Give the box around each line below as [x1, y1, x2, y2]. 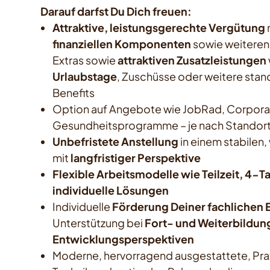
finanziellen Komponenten [52, 37, 192, 51]
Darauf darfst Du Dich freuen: [40, 4, 192, 19]
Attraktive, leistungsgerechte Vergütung [52, 20, 266, 35]
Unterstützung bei [52, 216, 145, 230]
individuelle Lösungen [52, 183, 169, 198]
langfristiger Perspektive [71, 151, 201, 165]
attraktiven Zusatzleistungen [118, 53, 267, 67]
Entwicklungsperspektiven [52, 232, 195, 246]
